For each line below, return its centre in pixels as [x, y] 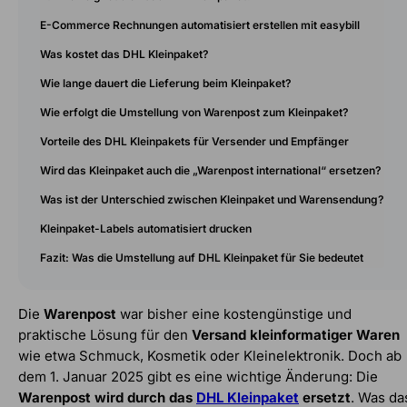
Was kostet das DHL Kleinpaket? [124, 54]
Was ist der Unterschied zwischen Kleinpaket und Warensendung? [212, 199]
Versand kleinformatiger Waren [296, 334]
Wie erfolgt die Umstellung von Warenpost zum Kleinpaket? [194, 112]
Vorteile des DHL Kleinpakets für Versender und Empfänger [194, 141]
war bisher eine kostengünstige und [234, 313]
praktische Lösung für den [105, 334]
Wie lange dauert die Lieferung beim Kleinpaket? [166, 83]
